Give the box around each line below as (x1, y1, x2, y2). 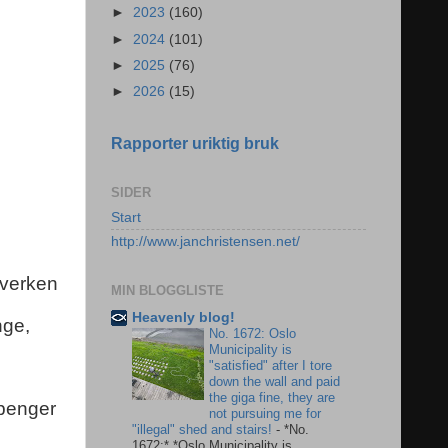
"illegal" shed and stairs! (132, 422, 276, 437)
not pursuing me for (209, 406, 321, 421)
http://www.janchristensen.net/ (111, 233, 300, 249)
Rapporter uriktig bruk (111, 135, 279, 153)
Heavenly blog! (132, 310, 235, 325)
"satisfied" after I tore (209, 358, 332, 373)
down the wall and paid (209, 374, 340, 389)
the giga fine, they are (209, 390, 335, 405)
